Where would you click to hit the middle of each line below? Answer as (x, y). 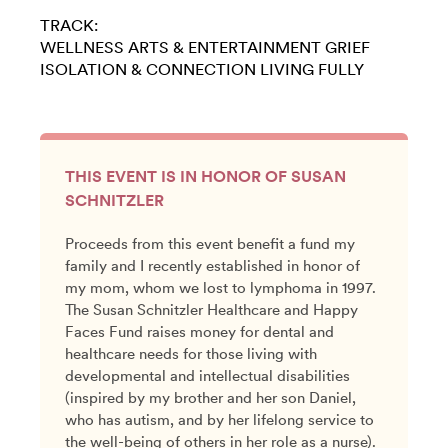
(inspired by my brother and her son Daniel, (210, 397)
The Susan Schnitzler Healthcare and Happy (211, 309)
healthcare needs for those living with (191, 353)
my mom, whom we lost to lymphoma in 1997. (220, 287)
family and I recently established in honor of (212, 265)
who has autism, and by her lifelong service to (219, 419)
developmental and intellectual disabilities (207, 375)
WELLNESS (82, 47)
